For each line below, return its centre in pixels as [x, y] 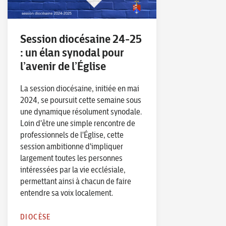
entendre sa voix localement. [67, 192]
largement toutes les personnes [71, 158]
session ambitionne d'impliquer [72, 146]
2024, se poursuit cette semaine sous [81, 100]
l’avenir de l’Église [63, 66]
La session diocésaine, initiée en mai [80, 88]
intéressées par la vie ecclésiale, [73, 169]
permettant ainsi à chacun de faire [76, 181]
